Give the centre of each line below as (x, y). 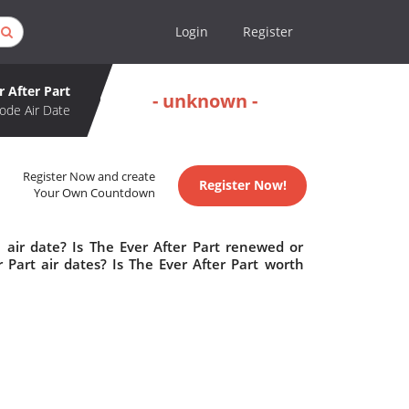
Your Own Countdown (95, 194)
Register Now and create (89, 177)
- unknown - (205, 100)
